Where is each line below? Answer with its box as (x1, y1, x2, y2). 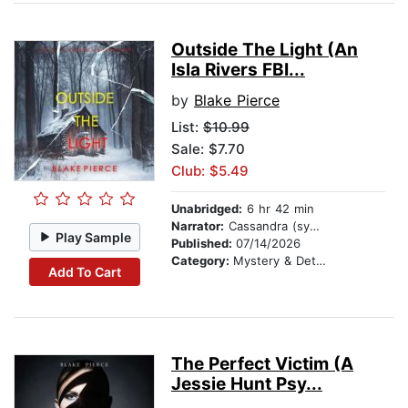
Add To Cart (47, 263, 121, 280)
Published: (171, 236, 236, 251)
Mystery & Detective (233, 253, 316, 269)
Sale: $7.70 (171, 140, 245, 158)
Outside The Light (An (171, 39, 358, 61)
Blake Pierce (194, 91, 280, 110)
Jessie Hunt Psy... (171, 373, 322, 395)
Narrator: (171, 219, 224, 234)
